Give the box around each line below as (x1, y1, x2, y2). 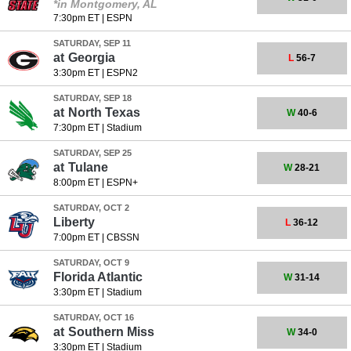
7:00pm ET (52, 232, 100, 243)
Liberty (52, 215, 95, 229)
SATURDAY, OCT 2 (52, 203, 129, 212)
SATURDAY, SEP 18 (52, 93, 132, 103)
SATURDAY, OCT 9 (52, 258, 129, 267)
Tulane (67, 161, 108, 174)
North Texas (67, 106, 140, 119)
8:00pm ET (52, 177, 100, 188)
